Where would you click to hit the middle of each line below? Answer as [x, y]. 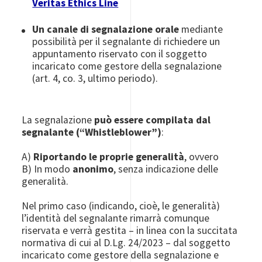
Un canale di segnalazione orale [106, 29]
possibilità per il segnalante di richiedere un [126, 42]
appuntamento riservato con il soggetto [120, 54]
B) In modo [47, 169]
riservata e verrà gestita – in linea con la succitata [130, 230]
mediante [201, 29]
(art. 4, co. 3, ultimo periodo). [95, 78]
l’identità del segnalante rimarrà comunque [116, 218]
